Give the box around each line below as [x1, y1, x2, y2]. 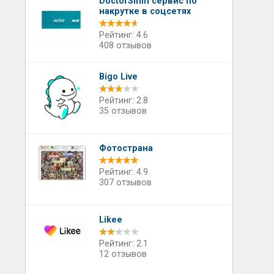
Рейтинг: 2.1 [98, 239, 148, 249]
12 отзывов [98, 249, 147, 259]
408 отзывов [98, 40, 152, 51]
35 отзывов [98, 106, 147, 116]
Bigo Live [98, 72, 138, 82]
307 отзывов [98, 177, 152, 188]
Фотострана [98, 143, 153, 154]
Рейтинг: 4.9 [98, 167, 148, 177]
